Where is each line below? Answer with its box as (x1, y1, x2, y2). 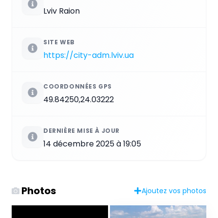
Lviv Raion (43, 5, 80, 17)
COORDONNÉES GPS (43, 82, 112, 91)
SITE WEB (43, 38, 75, 46)
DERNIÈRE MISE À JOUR (43, 127, 120, 135)
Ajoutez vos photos (142, 186, 206, 196)
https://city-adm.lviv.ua (43, 50, 134, 61)
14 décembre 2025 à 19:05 (43, 138, 141, 149)
